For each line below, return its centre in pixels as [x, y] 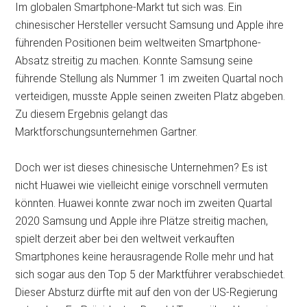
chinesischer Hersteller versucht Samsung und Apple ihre [150, 25]
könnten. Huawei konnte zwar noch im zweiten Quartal [144, 204]
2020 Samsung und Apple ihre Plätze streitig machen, [142, 221]
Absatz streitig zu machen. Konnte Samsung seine [134, 61]
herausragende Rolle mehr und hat [192, 257]
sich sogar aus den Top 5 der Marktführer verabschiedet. [150, 275]
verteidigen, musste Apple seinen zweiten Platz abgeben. [150, 97]
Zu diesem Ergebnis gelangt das [92, 114]
